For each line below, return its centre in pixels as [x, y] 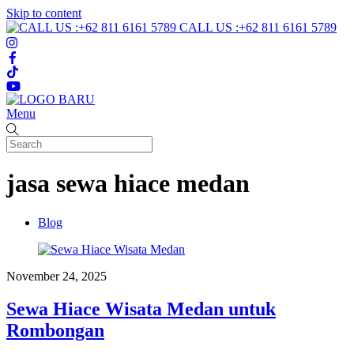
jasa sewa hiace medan [128, 184]
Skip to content [44, 13]
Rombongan [55, 331]
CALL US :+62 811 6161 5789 [258, 27]
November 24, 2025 [56, 276]
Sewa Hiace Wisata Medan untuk [141, 309]
